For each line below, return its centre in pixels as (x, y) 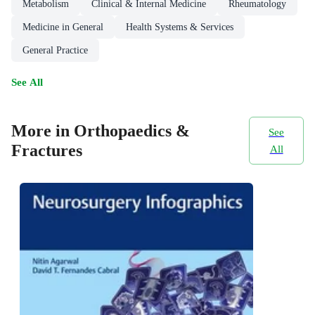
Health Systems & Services (180, 27)
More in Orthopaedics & (101, 131)
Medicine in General (63, 27)
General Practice (55, 50)
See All (27, 82)
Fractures (47, 151)
